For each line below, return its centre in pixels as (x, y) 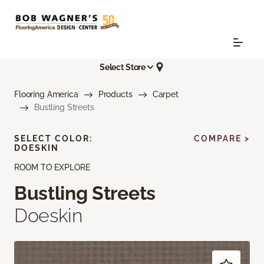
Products (115, 95)
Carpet (165, 95)
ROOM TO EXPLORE (52, 168)
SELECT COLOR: (53, 139)
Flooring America (46, 95)
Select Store (123, 67)
